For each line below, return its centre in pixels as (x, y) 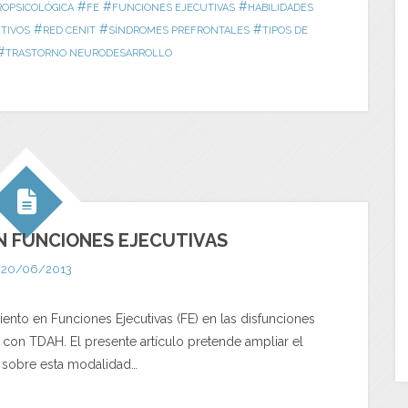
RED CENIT (69, 31)
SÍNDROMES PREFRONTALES (179, 31)
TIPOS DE (285, 31)
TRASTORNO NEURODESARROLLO (89, 53)
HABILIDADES (280, 8)
